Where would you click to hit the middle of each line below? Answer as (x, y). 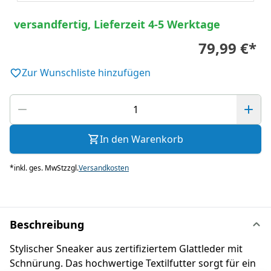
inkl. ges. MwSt (39, 168)
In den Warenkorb (142, 139)
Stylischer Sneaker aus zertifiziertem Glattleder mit (126, 249)
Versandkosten (104, 168)
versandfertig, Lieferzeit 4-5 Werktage (117, 24)
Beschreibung (47, 225)
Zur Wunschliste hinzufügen (86, 73)
